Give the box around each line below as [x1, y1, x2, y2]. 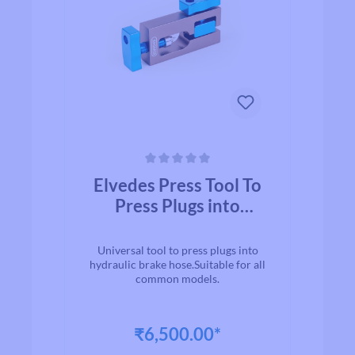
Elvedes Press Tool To [94, 174, 261, 196]
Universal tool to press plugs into [97, 243, 258, 257]
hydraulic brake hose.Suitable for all [90, 258, 265, 271]
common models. [136, 272, 219, 285]
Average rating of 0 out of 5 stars [80, 168, 239, 181]
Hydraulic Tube [117, 216, 238, 237]
